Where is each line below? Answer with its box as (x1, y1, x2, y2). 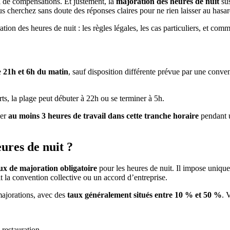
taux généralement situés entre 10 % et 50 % (67, 190, 222, 200)
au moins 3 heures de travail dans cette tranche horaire (8, 111, 199, 120)
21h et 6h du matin (3, 67, 68, 76)
